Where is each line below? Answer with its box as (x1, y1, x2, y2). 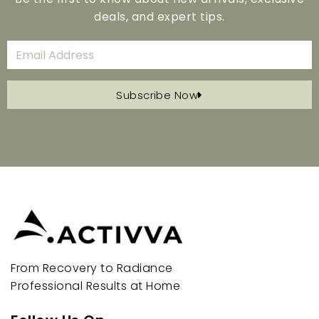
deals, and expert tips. (94, 9, 225, 26)
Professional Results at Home (11, 278, 180, 295)
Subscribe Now (116, 87, 199, 103)
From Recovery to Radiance (11, 260, 173, 277)
